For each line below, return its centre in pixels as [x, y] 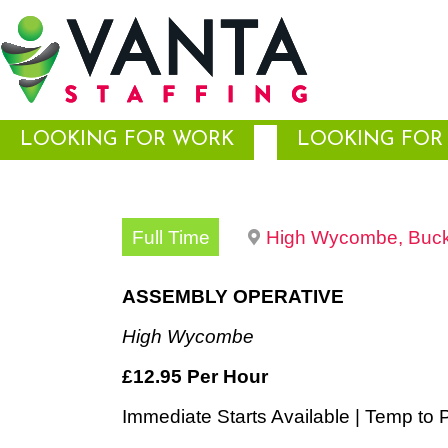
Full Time [170, 237]
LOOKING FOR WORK [127, 140]
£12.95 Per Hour [195, 376]
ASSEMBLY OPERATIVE [233, 296]
